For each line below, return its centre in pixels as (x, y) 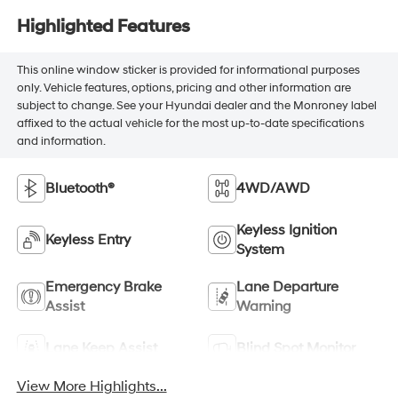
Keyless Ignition (287, 231)
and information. (61, 141)
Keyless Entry (88, 240)
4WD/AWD (273, 189)
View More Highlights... (92, 387)
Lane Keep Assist (101, 349)
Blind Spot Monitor (296, 349)
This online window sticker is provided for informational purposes (188, 70)
